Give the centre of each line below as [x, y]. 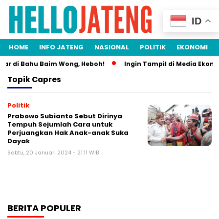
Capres [46, 80]
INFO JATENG [61, 47]
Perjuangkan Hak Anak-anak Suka [68, 133]
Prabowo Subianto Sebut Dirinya [65, 116]
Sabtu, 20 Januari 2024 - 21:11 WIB [53, 153]
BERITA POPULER [44, 208]
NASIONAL [112, 47]
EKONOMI [192, 47]
